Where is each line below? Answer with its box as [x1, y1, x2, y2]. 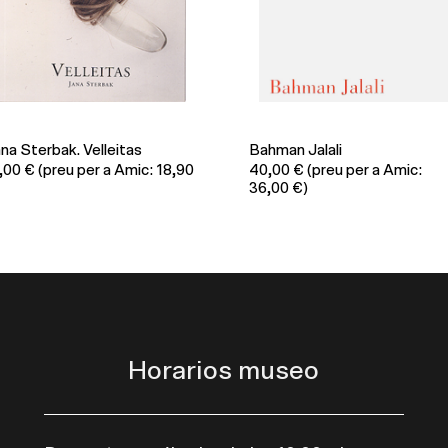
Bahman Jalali [249, 143, 342, 159]
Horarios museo [128, 358, 320, 385]
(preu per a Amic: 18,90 [35, 163, 194, 179]
